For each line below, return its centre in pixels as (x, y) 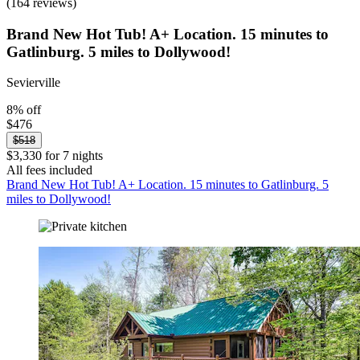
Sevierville (33, 83)
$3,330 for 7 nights (55, 156)
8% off (24, 110)
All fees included (49, 170)
